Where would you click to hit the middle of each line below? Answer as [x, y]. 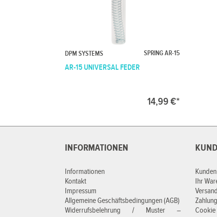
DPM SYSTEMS [84, 54]
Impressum [81, 191]
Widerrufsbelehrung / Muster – [123, 211]
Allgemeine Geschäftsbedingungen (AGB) [123, 201]
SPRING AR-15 [162, 53]
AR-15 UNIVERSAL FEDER [103, 67]
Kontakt [76, 182]
